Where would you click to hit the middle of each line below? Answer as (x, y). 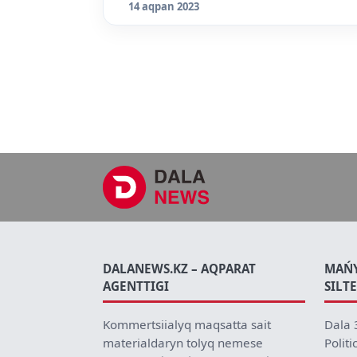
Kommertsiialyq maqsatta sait (187, 324)
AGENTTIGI (136, 286)
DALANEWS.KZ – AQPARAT (179, 268)
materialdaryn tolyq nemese (183, 342)
